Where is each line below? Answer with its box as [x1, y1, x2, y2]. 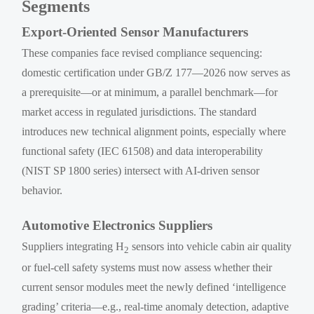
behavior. [22, 184, 63, 196]
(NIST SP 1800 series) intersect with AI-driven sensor [22, 165, 260, 177]
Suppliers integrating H [22, 240, 125, 252]
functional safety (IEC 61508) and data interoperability [22, 145, 264, 157]
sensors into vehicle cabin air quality [129, 240, 292, 252]
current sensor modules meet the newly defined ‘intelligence [22, 281, 287, 294]
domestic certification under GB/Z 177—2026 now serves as [22, 67, 291, 78]
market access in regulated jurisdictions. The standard [22, 106, 257, 118]
